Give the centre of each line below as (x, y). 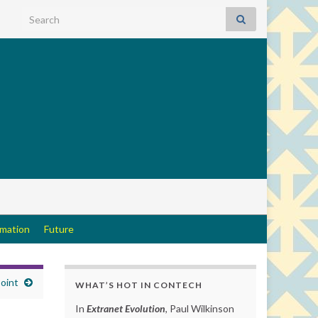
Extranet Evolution (126, 308)
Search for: (49, 15)
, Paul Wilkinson (200, 308)
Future (59, 229)
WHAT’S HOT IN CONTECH (139, 285)
